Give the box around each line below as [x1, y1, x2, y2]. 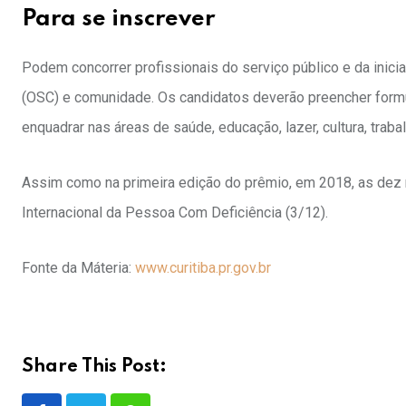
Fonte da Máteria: [22, 259, 135, 277]
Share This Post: [22, 358, 167, 377]
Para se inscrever [22, 8, 215, 32]
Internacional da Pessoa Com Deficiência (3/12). [22, 204, 328, 222]
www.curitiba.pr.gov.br [135, 259, 271, 277]
